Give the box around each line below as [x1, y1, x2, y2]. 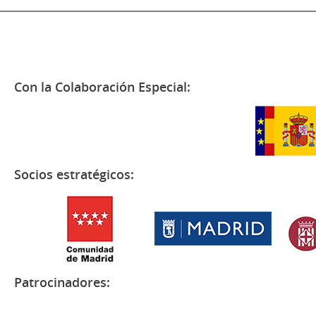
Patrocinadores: [14, 274, 110, 291]
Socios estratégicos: [14, 166, 134, 183]
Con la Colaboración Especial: [14, 78, 190, 95]
